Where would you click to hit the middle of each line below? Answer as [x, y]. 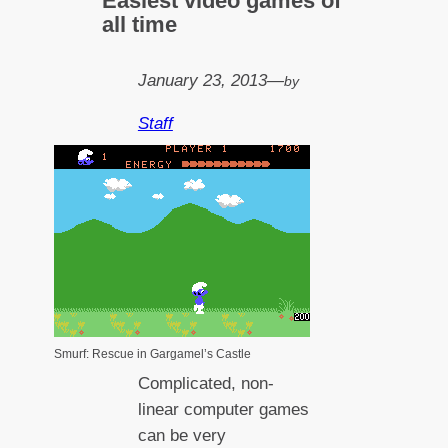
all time [140, 25]
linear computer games [223, 410]
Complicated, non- [205, 384]
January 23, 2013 [202, 81]
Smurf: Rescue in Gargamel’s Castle [153, 354]
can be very [181, 436]
